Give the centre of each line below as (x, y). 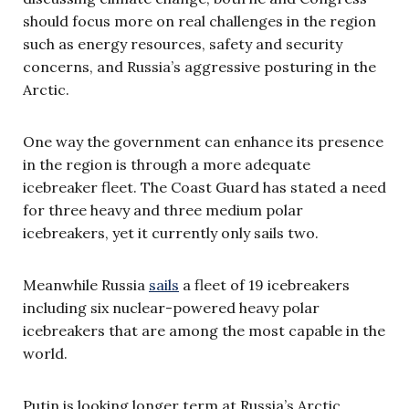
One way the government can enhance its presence (203, 141)
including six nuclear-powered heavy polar (171, 307)
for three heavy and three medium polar (163, 210)
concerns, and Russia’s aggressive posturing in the (199, 66)
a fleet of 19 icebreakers (264, 284)
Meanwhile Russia (86, 284)
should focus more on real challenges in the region (199, 21)
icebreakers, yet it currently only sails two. (171, 232)
